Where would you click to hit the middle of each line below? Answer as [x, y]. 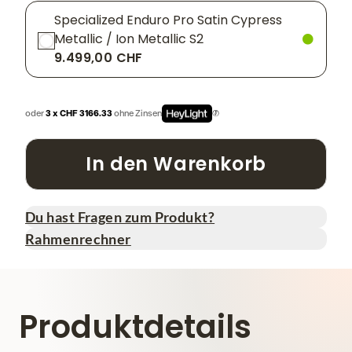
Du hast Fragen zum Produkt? [120, 217]
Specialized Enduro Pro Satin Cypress [168, 20]
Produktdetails [135, 327]
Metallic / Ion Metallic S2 [129, 39]
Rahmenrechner [78, 239]
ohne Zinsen [138, 113]
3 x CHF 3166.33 [80, 113]
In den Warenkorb [176, 164]
